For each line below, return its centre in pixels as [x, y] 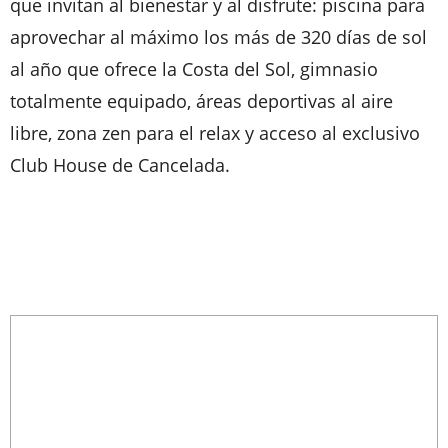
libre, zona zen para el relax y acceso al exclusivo [215, 133]
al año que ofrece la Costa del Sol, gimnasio [194, 69]
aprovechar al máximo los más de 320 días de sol [218, 37]
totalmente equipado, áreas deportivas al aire [201, 101]
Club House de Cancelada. [120, 165]
